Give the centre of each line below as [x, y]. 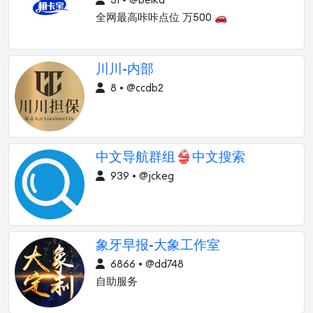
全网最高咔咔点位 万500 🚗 [161, 18]
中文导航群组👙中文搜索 [170, 158]
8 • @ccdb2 [136, 88]
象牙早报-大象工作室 [158, 246]
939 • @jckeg [141, 176]
